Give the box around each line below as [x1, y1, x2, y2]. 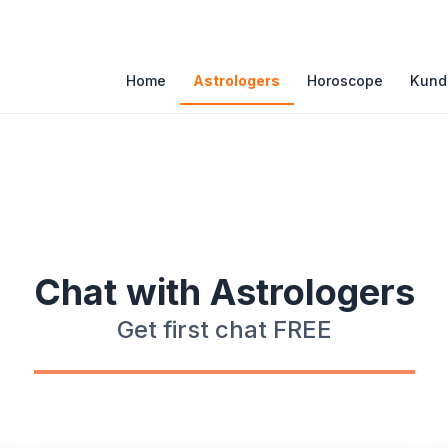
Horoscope [307, 72, 384, 90]
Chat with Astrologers [33, 270, 415, 314]
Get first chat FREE [116, 315, 332, 344]
